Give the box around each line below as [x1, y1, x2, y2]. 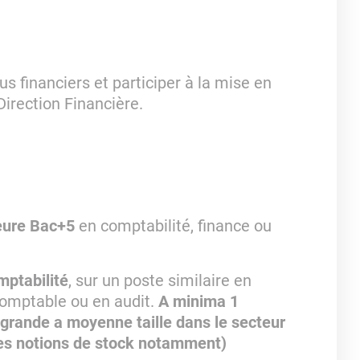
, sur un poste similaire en [67, 271, 252, 290]
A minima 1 [153, 292, 239, 311]
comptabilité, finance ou [100, 216, 272, 235]
